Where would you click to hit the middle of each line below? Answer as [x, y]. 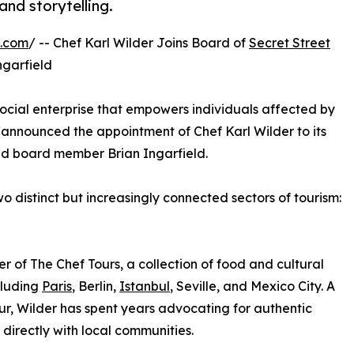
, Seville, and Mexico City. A [252, 286]
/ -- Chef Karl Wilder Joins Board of [139, 43]
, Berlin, [96, 286]
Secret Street [290, 43]
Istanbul [145, 286]
